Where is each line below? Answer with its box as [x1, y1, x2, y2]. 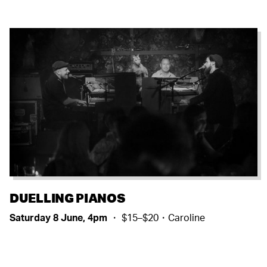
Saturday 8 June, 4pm [10, 212, 110, 224]
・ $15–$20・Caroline [110, 212, 205, 224]
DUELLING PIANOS [10, 190, 126, 206]
